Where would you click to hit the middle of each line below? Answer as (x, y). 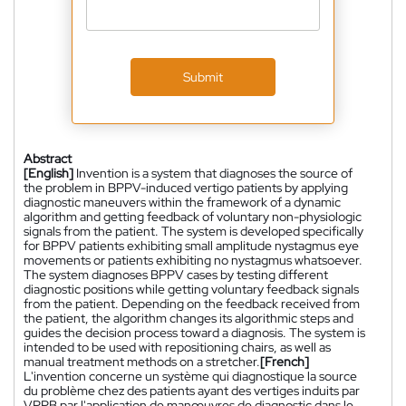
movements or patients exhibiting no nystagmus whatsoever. (193, 260)
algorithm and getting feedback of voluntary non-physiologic (193, 217)
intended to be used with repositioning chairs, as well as (177, 347)
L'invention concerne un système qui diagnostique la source (190, 376)
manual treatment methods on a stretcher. (142, 362)
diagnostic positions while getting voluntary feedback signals (191, 289)
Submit (203, 77)
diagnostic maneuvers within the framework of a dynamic (182, 202)
